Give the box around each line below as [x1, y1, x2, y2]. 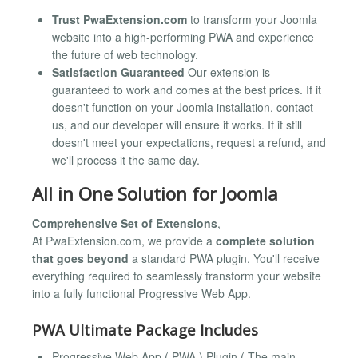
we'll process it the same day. [52, 152, 200, 169]
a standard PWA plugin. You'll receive [129, 249, 320, 266]
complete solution [216, 232, 315, 249]
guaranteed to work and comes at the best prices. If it [52, 82, 321, 98]
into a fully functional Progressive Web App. [32, 284, 251, 301]
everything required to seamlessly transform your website [32, 267, 321, 284]
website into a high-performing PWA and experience [52, 29, 314, 46]
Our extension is [185, 64, 270, 81]
